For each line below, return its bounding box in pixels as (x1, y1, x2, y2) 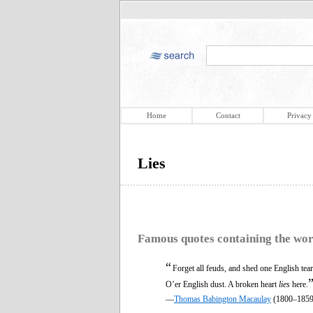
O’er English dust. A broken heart (166, 279, 279, 289)
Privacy (286, 111, 312, 119)
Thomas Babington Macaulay (174, 293, 271, 304)
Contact (215, 111, 240, 119)
